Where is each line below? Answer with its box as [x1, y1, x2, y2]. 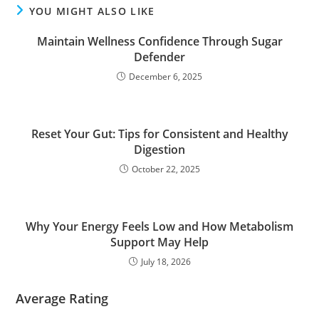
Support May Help [110, 234, 209, 251]
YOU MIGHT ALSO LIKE [28, 4, 155, 19]
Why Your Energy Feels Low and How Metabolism [26, 219, 293, 235]
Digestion [134, 142, 185, 158]
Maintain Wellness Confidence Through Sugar [36, 33, 283, 50]
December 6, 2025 [129, 70, 202, 83]
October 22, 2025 [131, 163, 200, 176]
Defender [134, 49, 185, 66]
